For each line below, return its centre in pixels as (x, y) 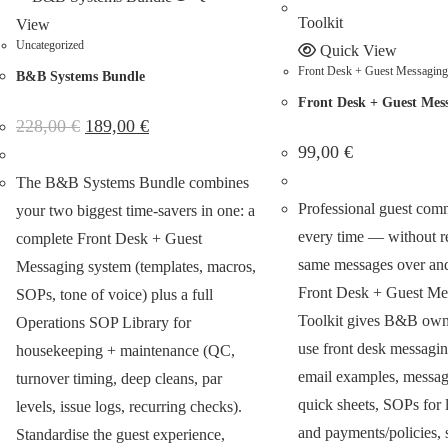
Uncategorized (50, 44)
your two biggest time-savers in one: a (135, 210)
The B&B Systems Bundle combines (132, 182)
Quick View (356, 51)
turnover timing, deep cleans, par (119, 378)
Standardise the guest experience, (120, 434)
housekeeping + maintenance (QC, (125, 350)
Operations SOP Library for (103, 322)
